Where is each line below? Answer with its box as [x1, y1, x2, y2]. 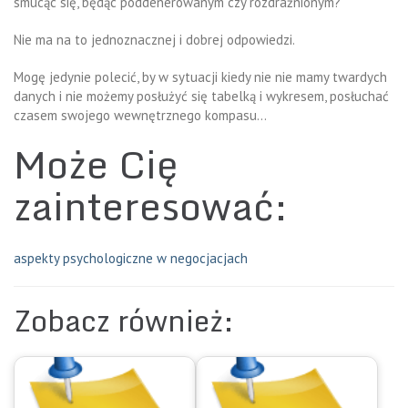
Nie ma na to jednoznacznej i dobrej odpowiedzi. [14, 31, 295, 49]
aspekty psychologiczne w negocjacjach [14, 250, 248, 268]
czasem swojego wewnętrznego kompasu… [14, 107, 267, 125]
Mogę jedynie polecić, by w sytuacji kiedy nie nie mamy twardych [14, 68, 387, 87]
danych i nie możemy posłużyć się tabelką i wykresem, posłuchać [14, 87, 389, 106]
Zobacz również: [14, 297, 234, 345]
